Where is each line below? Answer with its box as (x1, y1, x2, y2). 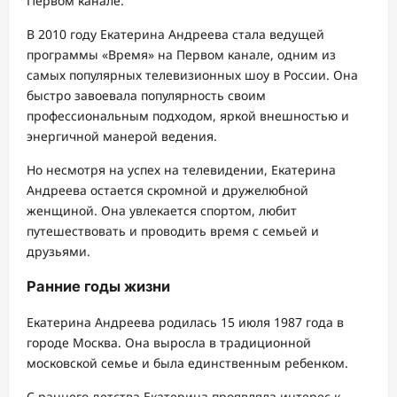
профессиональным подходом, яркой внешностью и (27, 107, 349, 125)
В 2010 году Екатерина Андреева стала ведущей (27, 26, 324, 43)
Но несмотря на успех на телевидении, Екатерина (27, 161, 336, 179)
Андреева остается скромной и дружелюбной (27, 182, 308, 199)
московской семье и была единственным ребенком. (27, 354, 348, 371)
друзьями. (27, 243, 90, 261)
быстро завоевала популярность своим (27, 87, 266, 105)
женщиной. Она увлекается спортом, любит (27, 202, 297, 220)
